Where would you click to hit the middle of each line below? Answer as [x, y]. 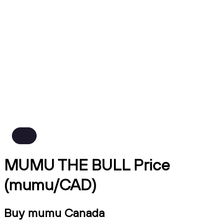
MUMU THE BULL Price [87, 165]
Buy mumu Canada [54, 212]
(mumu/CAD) [50, 185]
